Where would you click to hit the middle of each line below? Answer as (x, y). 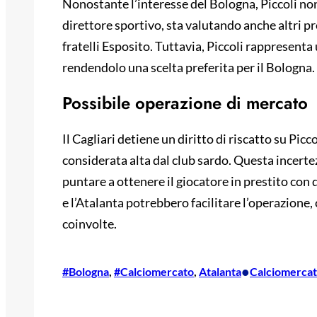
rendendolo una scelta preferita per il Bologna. (189, 68)
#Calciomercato (154, 271)
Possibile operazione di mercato (185, 103)
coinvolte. (90, 223)
